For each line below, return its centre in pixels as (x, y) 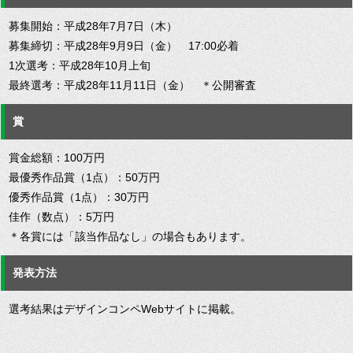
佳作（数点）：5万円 (61, 217)
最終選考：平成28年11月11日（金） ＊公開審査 (132, 85)
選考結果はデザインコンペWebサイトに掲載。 (125, 309)
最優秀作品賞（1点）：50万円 (84, 178)
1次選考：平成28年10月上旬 (80, 66)
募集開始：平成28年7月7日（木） (93, 26)
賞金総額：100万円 (57, 158)
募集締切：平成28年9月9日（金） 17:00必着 (124, 46)
